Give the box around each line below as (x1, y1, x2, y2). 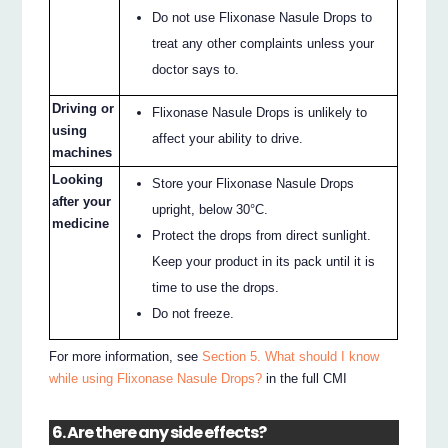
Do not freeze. (152, 305, 235, 321)
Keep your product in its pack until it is (152, 253, 376, 269)
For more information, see (49, 349, 203, 365)
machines (52, 144, 113, 160)
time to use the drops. (152, 279, 280, 295)
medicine (52, 215, 110, 231)
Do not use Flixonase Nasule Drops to (152, 9, 373, 25)
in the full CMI (262, 371, 348, 387)
